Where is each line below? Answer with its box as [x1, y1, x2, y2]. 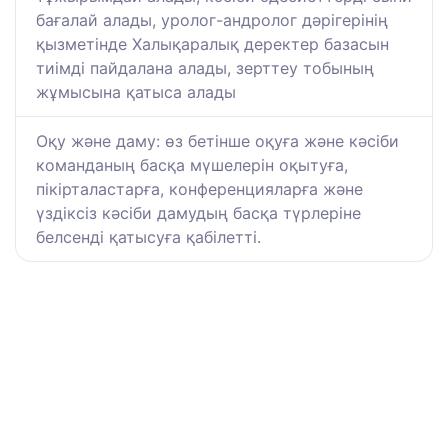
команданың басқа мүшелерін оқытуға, [36, 155, 348, 176]
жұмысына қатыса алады [36, 82, 236, 103]
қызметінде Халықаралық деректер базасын [36, 34, 389, 55]
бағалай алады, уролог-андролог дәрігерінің [36, 10, 388, 31]
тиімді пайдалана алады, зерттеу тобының [36, 58, 374, 79]
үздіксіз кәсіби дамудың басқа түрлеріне [36, 203, 361, 224]
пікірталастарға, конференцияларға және [36, 179, 363, 200]
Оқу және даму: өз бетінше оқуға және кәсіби [36, 131, 399, 152]
